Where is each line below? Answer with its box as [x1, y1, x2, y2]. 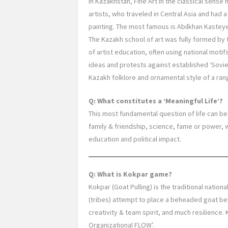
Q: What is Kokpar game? [89, 169, 174, 179]
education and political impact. [89, 134, 181, 144]
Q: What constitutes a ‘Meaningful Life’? [89, 96, 224, 106]
